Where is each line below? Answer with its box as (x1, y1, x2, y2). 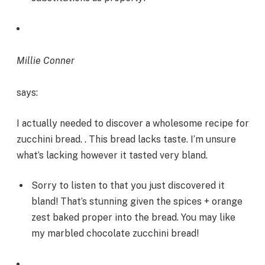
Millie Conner (17, 54, 75, 66)
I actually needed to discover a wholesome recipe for (17, 117, 249, 129)
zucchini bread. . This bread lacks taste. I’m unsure (17, 133, 236, 145)
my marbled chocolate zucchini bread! (31, 228, 199, 240)
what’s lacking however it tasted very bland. (17, 149, 208, 161)
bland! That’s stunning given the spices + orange (31, 196, 243, 208)
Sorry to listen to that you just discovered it (31, 180, 225, 192)
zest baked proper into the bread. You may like (31, 212, 235, 224)
